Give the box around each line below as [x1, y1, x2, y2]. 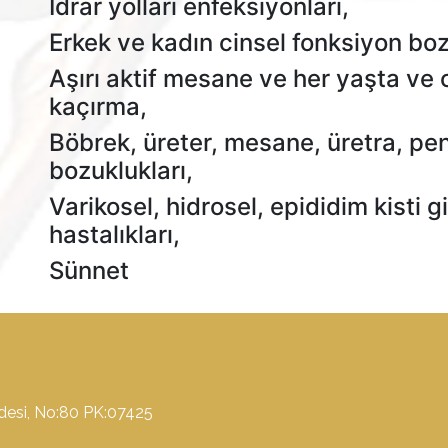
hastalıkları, [49, 220, 180, 249]
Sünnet [49, 256, 129, 285]
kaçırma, [49, 92, 147, 121]
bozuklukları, [49, 156, 193, 185]
